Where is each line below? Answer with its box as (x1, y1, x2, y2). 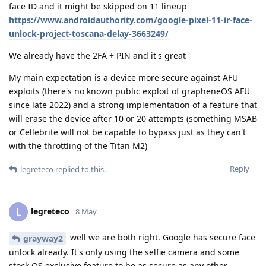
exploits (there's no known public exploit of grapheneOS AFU (9, 85, 250, 97)
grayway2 (23, 232, 63, 244)
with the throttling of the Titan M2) (9, 140, 147, 151)
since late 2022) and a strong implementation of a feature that (9, 99, 257, 110)
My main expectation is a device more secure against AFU (9, 71, 238, 83)
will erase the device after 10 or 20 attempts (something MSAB (9, 112, 257, 124)
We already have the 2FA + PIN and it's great (9, 49, 186, 61)
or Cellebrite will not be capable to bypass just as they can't (9, 126, 246, 138)
